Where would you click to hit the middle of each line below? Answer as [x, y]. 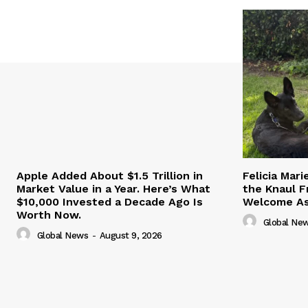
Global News [62, 235]
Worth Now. [49, 215]
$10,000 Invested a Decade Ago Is [110, 202]
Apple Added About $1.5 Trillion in [110, 176]
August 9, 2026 [131, 235]
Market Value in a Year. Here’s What [113, 189]
